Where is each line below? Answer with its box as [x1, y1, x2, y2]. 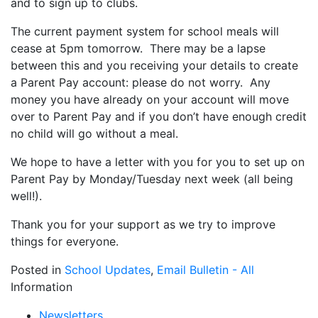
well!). [11, 189, 42, 203]
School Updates [65, 263, 150, 277]
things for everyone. [11, 234, 119, 248]
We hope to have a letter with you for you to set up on [11, 155, 305, 169]
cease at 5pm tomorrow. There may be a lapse [11, 41, 265, 55]
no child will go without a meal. [11, 126, 178, 141]
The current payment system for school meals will [11, 24, 279, 38]
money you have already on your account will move [11, 92, 289, 106]
